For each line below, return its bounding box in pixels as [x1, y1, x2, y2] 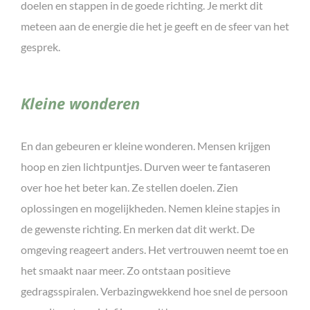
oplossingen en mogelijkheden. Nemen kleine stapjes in [21, 201, 280, 215]
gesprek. [21, 39, 60, 53]
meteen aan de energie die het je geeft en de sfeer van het [21, 19, 289, 33]
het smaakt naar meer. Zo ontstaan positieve [21, 263, 230, 277]
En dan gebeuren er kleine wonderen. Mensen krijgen [21, 138, 271, 152]
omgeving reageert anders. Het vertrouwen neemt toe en [21, 242, 289, 256]
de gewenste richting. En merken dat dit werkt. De [21, 221, 255, 235]
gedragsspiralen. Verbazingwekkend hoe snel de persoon [21, 284, 288, 298]
